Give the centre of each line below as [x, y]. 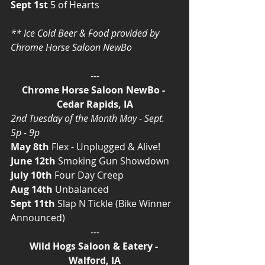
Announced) [38, 217]
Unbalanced [81, 189]
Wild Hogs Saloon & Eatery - [95, 246]
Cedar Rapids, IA [95, 104]
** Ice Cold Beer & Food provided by [86, 33]
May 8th [30, 146]
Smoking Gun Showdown [112, 161]
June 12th [33, 161]
